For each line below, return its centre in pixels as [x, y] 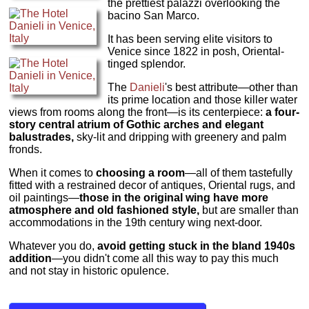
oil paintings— [44, 197]
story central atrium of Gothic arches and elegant [137, 124]
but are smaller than [249, 210]
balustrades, [42, 137]
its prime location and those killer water [202, 99]
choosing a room [141, 172]
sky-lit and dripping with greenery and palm [180, 137]
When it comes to [53, 172]
